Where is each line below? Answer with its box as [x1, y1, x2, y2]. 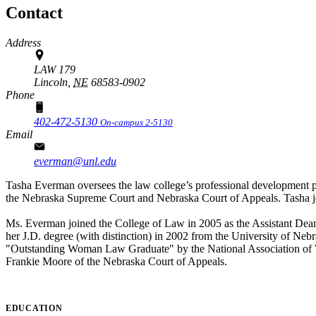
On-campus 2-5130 [100, 116, 173, 128]
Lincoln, [34, 75, 71, 88]
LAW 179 [34, 63, 75, 75]
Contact [6, 3, 63, 22]
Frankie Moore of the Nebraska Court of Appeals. [6, 255, 230, 267]
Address [6, 36, 41, 49]
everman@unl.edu [34, 154, 116, 167]
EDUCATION [6, 303, 63, 313]
